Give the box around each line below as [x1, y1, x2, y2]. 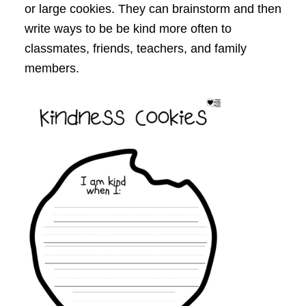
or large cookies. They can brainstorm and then [24, 2, 281, 16]
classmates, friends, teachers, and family [24, 42, 247, 56]
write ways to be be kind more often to [24, 22, 232, 36]
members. [24, 61, 79, 76]
